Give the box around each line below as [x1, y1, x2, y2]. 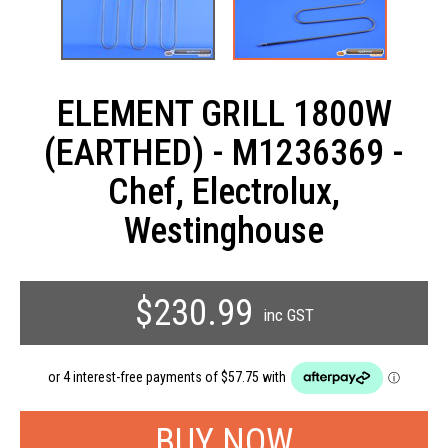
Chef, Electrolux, [108, 171, 340, 214]
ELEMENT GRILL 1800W [56, 93, 392, 136]
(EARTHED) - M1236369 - [44, 132, 404, 175]
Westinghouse [124, 210, 324, 253]
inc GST [262, 305, 314, 326]
